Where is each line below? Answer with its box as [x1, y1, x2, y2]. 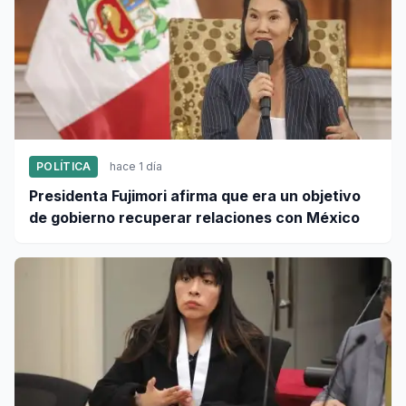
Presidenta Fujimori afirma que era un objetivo [29, 187, 361, 205]
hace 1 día [110, 159, 163, 173]
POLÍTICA [36, 159, 92, 173]
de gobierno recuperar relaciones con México [29, 208, 360, 227]
